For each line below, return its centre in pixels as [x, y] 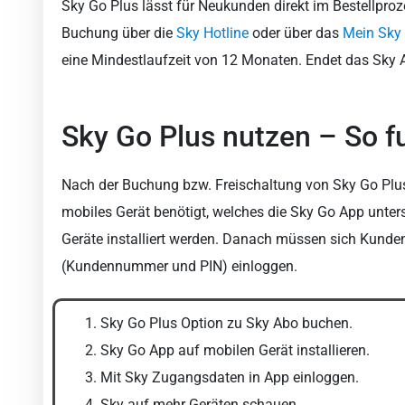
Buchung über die [119, 33]
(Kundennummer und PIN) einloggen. [179, 267]
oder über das [296, 33]
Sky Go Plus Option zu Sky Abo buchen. [226, 324]
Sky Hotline [212, 33]
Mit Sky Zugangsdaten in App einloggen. [230, 378]
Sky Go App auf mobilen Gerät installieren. [235, 351]
